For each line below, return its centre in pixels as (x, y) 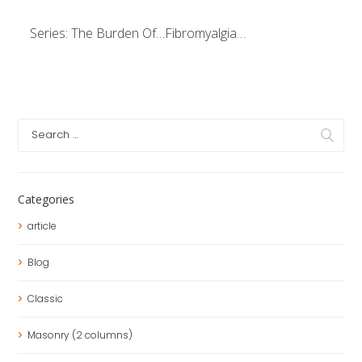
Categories (46, 199)
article (42, 225)
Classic (46, 298)
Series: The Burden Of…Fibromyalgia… (138, 33)
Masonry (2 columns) (80, 335)
